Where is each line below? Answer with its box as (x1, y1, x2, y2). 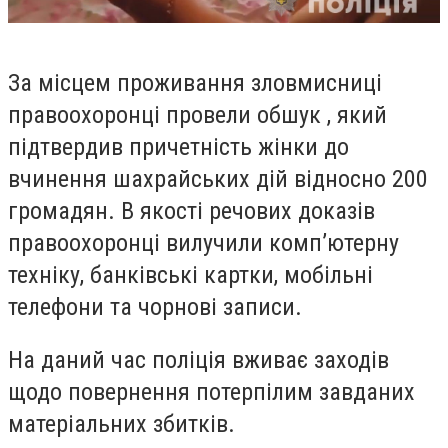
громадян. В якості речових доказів (8, 196, 375, 225)
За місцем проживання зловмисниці (8, 68, 382, 97)
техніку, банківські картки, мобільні (8, 260, 373, 289)
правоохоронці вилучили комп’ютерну (8, 228, 399, 257)
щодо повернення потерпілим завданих (8, 378, 415, 407)
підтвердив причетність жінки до (8, 132, 349, 161)
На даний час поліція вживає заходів (8, 346, 389, 375)
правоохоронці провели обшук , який (8, 100, 387, 129)
